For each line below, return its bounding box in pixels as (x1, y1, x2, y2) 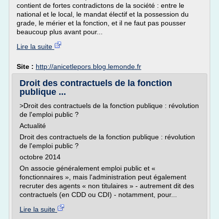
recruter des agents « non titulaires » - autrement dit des (20, 182, 194, 190)
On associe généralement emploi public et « (20, 164, 155, 172)
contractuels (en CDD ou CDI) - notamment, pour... (20, 191, 177, 198)
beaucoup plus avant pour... (17, 28, 103, 36)
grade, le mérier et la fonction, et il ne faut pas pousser (17, 19, 186, 27)
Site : (17, 63, 36, 70)
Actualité (20, 122, 46, 130)
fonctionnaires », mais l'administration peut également (20, 173, 186, 181)
